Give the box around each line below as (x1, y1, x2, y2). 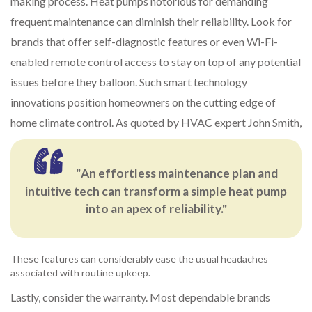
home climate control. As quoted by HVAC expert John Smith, (10, 116, 302, 130)
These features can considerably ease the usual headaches (10, 252, 268, 265)
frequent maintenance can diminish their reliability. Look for (10, 15, 292, 29)
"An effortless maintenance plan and (76, 166, 279, 181)
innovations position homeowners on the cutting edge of (10, 95, 276, 109)
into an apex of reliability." (85, 201, 227, 216)
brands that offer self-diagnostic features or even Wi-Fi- (10, 35, 278, 49)
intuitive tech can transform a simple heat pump (25, 183, 287, 198)
